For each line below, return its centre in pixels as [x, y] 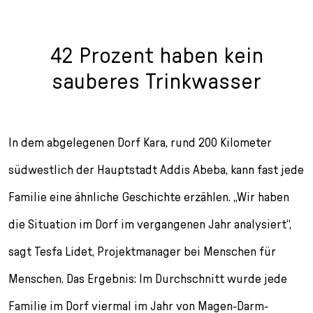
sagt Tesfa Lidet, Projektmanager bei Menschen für [142, 251]
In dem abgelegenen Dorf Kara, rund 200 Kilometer [140, 142]
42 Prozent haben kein [156, 54]
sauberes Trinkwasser [156, 80]
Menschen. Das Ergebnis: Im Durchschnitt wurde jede [148, 278]
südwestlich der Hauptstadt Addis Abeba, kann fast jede [156, 169]
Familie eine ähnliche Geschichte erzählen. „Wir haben [149, 196]
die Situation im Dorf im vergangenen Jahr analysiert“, [150, 224]
